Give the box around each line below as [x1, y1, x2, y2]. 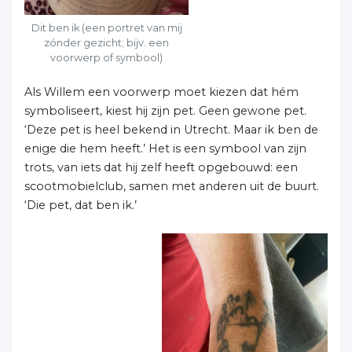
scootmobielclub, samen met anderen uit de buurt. [24, 179, 319, 194]
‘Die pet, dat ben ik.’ [24, 198, 137, 213]
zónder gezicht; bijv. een [44, 36, 169, 49]
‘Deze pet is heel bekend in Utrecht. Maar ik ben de [24, 123, 318, 137]
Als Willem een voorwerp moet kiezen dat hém [24, 85, 299, 100]
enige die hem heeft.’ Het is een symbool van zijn [24, 141, 306, 156]
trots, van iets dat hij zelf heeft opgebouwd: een [24, 160, 298, 175]
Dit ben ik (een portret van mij [31, 21, 182, 34]
